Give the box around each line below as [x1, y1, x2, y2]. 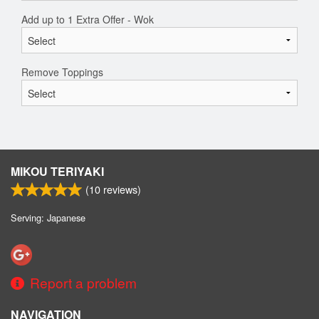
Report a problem [30, 273, 137, 293]
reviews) [100, 182, 141, 197]
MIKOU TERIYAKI [11, 163, 104, 180]
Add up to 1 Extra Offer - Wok [21, 12, 154, 27]
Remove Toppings [21, 65, 103, 80]
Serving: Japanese [11, 211, 85, 225]
